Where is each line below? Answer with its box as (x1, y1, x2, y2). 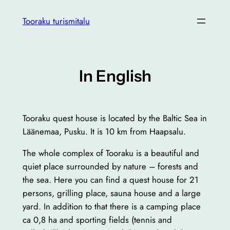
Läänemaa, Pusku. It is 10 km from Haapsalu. (22, 125, 186, 138)
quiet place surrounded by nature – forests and (22, 160, 198, 173)
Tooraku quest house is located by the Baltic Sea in (22, 111, 207, 124)
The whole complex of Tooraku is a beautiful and (22, 147, 199, 160)
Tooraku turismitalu (22, 15, 90, 27)
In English (79, 66, 151, 86)
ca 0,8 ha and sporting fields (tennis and (22, 214, 172, 226)
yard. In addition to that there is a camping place (22, 200, 201, 213)
